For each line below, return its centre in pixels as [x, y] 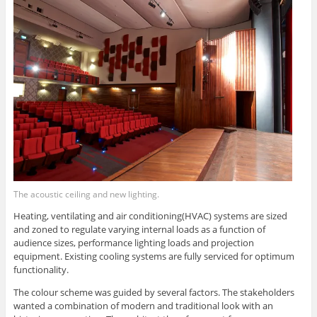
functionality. [41, 270]
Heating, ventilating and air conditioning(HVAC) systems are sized [150, 216]
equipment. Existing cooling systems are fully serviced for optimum [154, 257]
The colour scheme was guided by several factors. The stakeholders [154, 293]
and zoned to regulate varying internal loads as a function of [139, 230]
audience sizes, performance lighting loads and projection [133, 243]
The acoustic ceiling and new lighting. [86, 194]
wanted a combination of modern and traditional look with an [143, 306]
